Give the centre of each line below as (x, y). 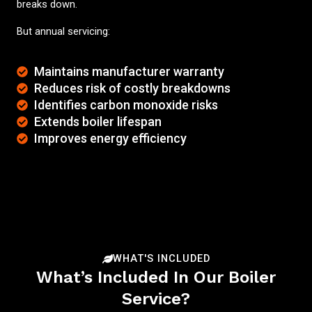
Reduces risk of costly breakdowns (132, 88)
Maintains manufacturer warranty (129, 72)
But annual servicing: (63, 31)
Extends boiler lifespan (98, 122)
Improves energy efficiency (110, 139)
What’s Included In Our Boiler (156, 278)
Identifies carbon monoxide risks (126, 105)
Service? (156, 299)
